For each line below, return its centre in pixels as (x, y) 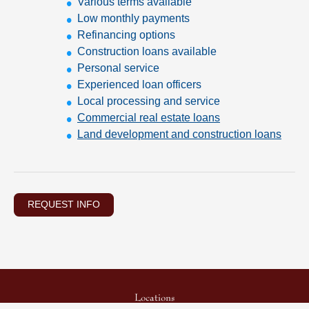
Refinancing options (126, 35)
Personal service (118, 68)
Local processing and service (149, 101)
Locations (154, 298)
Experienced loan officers (139, 85)
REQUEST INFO (64, 205)
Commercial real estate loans (149, 118)
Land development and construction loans (179, 134)
